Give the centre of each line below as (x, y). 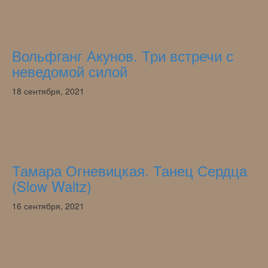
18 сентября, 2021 (48, 91)
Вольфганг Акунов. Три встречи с (123, 55)
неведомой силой (70, 71)
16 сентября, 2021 (48, 205)
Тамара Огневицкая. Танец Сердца (130, 170)
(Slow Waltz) (52, 185)
